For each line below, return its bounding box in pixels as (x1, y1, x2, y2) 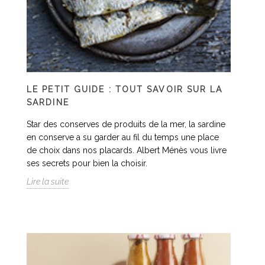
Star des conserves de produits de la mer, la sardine (27, 119, 225, 129)
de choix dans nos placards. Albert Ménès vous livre (27, 146, 227, 155)
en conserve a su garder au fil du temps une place (27, 132, 219, 142)
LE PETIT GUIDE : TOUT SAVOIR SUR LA (27, 85, 223, 94)
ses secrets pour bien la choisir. (27, 159, 147, 168)
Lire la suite (27, 177, 69, 186)
